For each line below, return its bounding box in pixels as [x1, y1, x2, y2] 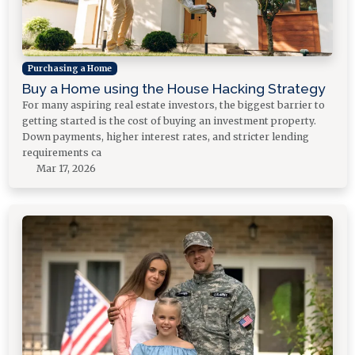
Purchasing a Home [27, 63, 112, 74]
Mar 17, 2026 [34, 162, 97, 175]
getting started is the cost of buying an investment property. [22, 115, 316, 128]
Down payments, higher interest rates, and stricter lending [22, 131, 309, 143]
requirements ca [22, 147, 101, 159]
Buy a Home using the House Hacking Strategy [22, 81, 326, 97]
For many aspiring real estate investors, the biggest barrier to [22, 99, 325, 112]
